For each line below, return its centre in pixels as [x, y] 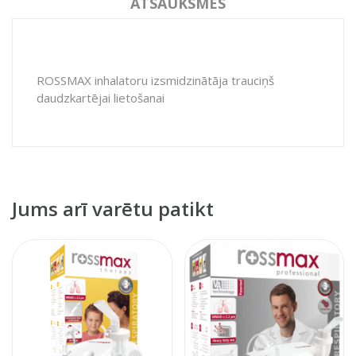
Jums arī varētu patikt [113, 208]
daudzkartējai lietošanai [102, 97]
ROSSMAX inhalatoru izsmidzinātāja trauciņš [155, 80]
